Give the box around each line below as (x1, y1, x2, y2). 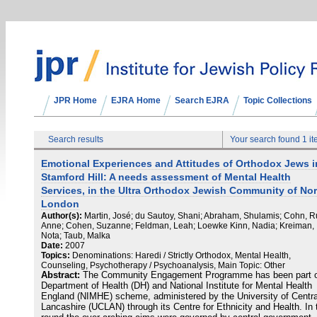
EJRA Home (111, 96, 161, 105)
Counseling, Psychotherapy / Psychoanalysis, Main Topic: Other (41, 260, 285, 270)
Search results (48, 134, 103, 144)
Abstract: (41, 270, 80, 280)
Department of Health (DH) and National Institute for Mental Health (41, 281, 312, 291)
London (41, 198, 79, 209)
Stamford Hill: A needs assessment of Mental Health (41, 171, 291, 183)
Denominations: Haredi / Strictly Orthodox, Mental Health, (72, 250, 291, 260)
